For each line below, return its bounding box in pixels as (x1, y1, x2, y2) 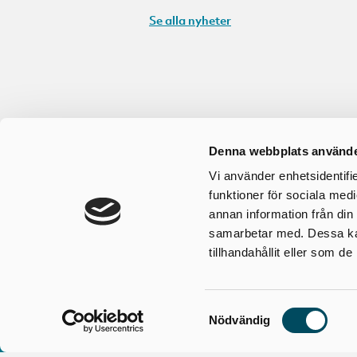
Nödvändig (209, 313, 271, 327)
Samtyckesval (208, 303, 284, 317)
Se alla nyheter (149, 11, 231, 28)
